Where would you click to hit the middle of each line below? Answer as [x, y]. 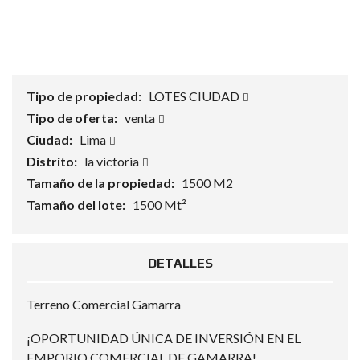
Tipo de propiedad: [85, 96]
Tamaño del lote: [77, 205]
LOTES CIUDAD [195, 96]
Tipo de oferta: [73, 118]
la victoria [113, 161]
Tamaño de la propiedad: [102, 183]
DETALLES [180, 263]
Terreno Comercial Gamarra [104, 304]
